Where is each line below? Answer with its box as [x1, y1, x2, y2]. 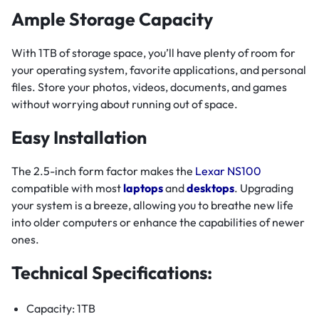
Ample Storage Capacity [11, 8, 213, 31]
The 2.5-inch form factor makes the [11, 164, 195, 179]
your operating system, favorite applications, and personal [11, 63, 306, 78]
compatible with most [11, 181, 123, 196]
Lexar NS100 [195, 164, 261, 179]
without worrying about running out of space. [11, 97, 238, 112]
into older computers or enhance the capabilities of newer [11, 215, 305, 230]
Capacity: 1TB [26, 301, 95, 316]
